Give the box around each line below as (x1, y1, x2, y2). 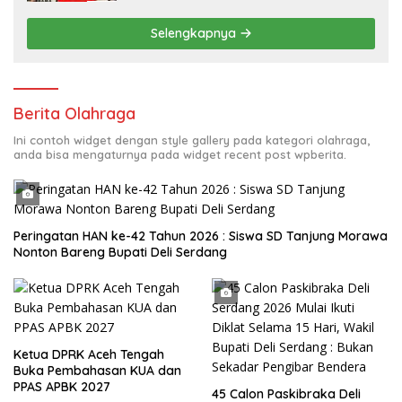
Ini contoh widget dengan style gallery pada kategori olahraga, (13, 133, 370, 148)
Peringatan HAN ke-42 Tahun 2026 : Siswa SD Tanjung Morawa (13, 228, 388, 245)
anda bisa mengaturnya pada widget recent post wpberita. (13, 147, 346, 162)
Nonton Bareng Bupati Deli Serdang (13, 244, 227, 261)
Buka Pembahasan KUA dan (13, 363, 181, 380)
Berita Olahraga (13, 103, 135, 125)
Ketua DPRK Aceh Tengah (13, 346, 164, 363)
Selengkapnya (150, 25, 240, 42)
